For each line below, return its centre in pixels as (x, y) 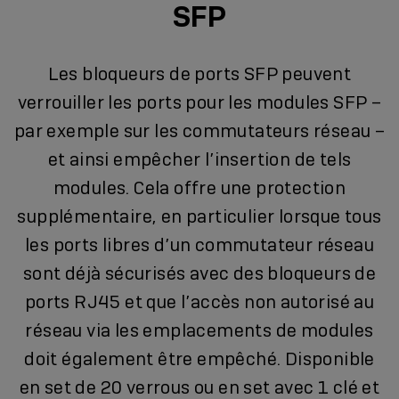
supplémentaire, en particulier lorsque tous (199, 216)
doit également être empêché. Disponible (199, 358)
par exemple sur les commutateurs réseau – (199, 130)
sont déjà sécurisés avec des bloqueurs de (199, 273)
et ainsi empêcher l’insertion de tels (199, 159)
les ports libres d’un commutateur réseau (199, 244)
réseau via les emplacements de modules (199, 330)
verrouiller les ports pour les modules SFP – (199, 102)
